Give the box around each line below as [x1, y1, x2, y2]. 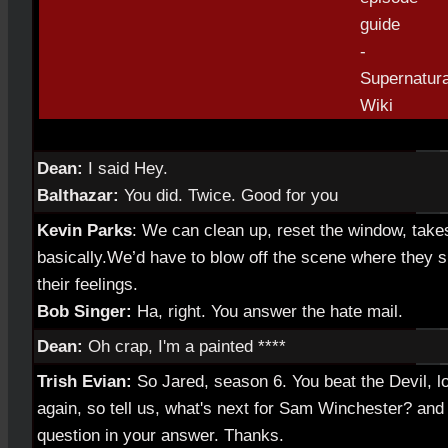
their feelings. [37, 274, 138, 294]
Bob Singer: [37, 301, 132, 321]
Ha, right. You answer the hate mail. [132, 301, 403, 321]
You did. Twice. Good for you [119, 185, 338, 205]
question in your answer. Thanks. [37, 425, 284, 445]
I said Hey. [83, 158, 168, 178]
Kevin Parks [37, 220, 132, 240]
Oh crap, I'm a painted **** [88, 336, 286, 356]
